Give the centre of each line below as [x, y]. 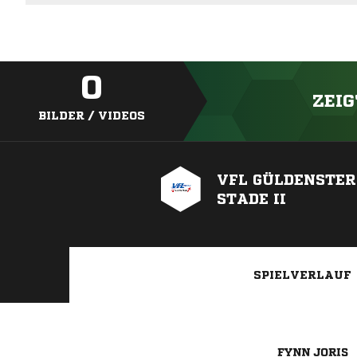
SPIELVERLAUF [302, 275]
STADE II [251, 199]
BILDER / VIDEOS [92, 116]
